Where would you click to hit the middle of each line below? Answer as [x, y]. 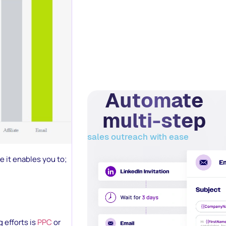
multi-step [154, 121]
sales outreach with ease [138, 137]
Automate [154, 100]
